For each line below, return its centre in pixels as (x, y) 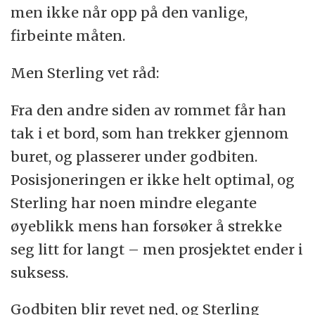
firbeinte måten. (68, 35)
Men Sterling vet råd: (85, 72)
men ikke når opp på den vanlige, (129, 12)
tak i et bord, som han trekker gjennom (150, 133)
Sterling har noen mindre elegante (134, 202)
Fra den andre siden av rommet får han (149, 110)
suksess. (40, 272)
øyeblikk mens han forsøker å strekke (147, 226)
